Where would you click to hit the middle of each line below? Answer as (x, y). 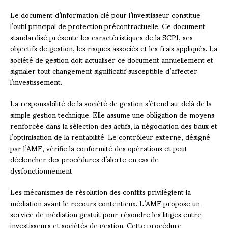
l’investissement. (36, 81)
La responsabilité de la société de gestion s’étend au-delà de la (111, 103)
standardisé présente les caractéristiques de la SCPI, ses (102, 37)
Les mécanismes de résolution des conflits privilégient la (101, 191)
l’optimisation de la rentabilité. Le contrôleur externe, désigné (110, 136)
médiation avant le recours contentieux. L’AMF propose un (105, 203)
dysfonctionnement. (42, 170)
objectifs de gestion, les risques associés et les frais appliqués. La (114, 48)
